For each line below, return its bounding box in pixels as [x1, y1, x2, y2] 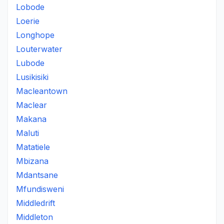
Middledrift [16, 198, 55, 208]
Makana [16, 114, 46, 124]
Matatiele [16, 142, 50, 152]
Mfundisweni [16, 184, 64, 194]
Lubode [16, 58, 44, 68]
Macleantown [16, 86, 67, 96]
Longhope [16, 30, 54, 40]
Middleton [16, 212, 53, 222]
